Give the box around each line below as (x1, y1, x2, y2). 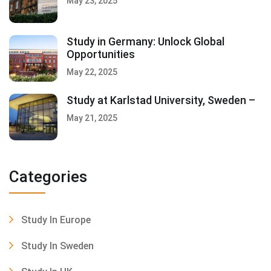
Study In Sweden (21, 240, 94, 252)
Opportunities (67, 47, 135, 60)
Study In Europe (21, 214, 91, 226)
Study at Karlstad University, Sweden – (67, 93, 255, 106)
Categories (9, 167, 87, 186)
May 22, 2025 (67, 67, 117, 77)
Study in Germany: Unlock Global (67, 34, 224, 48)
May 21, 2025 (67, 113, 117, 123)
